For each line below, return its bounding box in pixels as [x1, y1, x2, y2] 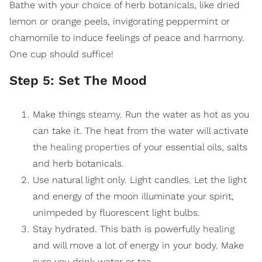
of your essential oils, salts [130, 141, 247, 153]
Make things [33, 108, 88, 120]
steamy [88, 108, 120, 120]
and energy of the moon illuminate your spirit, [33, 190, 234, 202]
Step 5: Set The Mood [9, 73, 147, 88]
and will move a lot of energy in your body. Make [33, 239, 244, 251]
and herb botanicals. [33, 157, 124, 169]
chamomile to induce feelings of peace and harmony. [9, 32, 244, 44]
